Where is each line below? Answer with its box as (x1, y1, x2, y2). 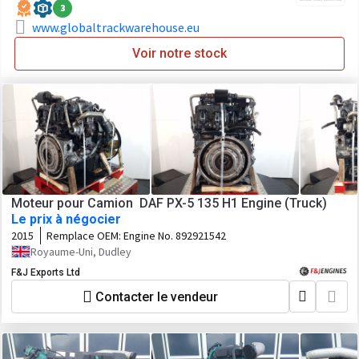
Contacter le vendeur (95, 288, 218, 305)
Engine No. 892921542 (123, 228, 226, 243)
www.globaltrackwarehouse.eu (32, 19, 200, 35)
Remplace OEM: (46, 228, 123, 243)
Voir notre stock (132, 46, 227, 61)
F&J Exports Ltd (11, 267, 80, 278)
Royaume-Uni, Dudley (30, 244, 131, 259)
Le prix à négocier (11, 212, 121, 227)
